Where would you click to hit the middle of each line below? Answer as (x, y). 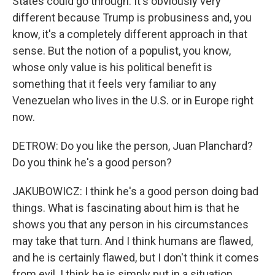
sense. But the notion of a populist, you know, (122, 51)
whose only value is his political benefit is (112, 67)
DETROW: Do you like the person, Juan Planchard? (133, 146)
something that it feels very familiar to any (114, 84)
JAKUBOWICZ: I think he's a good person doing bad (135, 191)
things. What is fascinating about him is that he (126, 208)
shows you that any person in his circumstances (130, 224)
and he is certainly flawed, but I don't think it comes (136, 258)
